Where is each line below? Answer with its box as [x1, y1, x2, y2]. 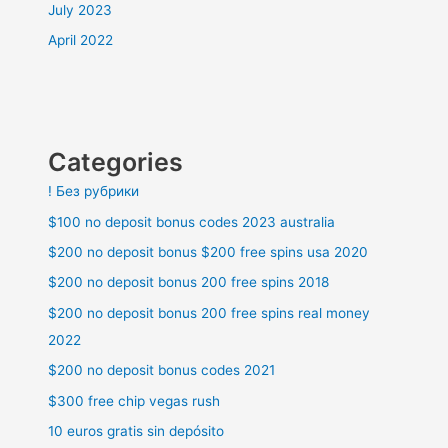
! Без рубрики [48, 183, 140, 200]
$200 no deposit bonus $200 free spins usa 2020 [48, 243, 369, 260]
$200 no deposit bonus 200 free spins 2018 [48, 274, 330, 291]
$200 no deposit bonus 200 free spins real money [48, 304, 371, 321]
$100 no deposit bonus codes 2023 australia [48, 213, 336, 230]
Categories [48, 147, 184, 178]
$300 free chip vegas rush [48, 392, 221, 409]
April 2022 [48, 32, 114, 49]
